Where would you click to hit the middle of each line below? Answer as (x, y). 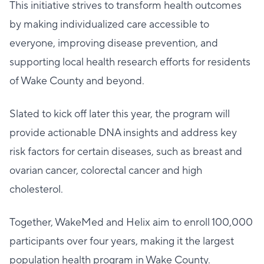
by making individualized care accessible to (109, 24)
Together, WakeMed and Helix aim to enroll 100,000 (131, 222)
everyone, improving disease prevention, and (114, 43)
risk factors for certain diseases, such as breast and (126, 152)
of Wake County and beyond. (77, 81)
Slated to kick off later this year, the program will (120, 114)
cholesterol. (36, 189)
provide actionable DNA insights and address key (123, 133)
